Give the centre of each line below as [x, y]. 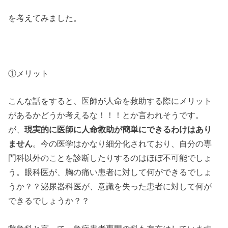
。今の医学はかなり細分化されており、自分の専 [122, 144]
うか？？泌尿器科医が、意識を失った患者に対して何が [110, 187]
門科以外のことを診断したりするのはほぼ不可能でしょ [110, 158]
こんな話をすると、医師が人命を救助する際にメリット [110, 101]
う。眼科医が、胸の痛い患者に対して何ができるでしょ [110, 172]
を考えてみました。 [45, 18]
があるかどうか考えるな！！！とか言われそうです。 [106, 115]
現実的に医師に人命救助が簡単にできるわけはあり [118, 130]
